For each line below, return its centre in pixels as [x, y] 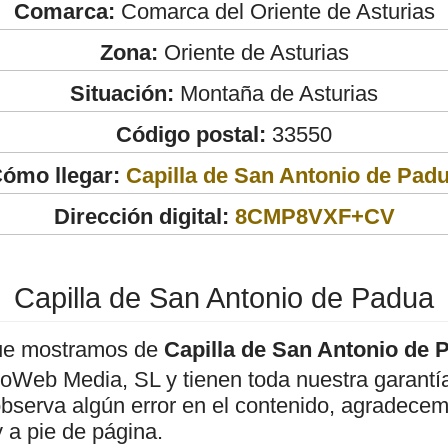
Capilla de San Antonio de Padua [224, 297]
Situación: [122, 93]
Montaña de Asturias [276, 93]
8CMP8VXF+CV [314, 216]
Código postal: [191, 134]
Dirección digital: [141, 216]
